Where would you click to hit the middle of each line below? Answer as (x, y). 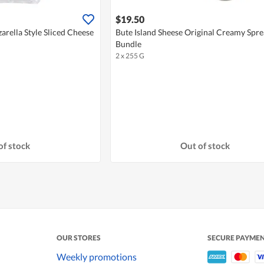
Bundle (128, 44)
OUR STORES (79, 238)
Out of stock (205, 145)
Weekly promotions (97, 256)
